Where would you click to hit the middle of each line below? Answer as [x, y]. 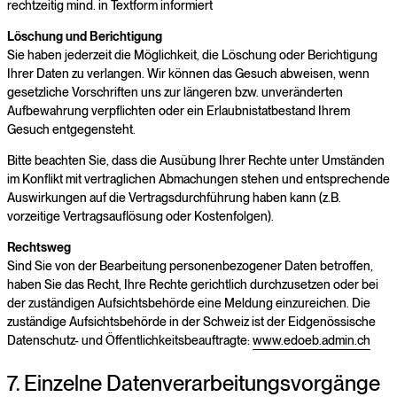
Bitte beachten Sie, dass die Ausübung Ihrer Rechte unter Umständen [196, 160]
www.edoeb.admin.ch [311, 340]
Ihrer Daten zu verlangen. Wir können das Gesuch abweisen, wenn [188, 73]
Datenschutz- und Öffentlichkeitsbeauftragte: [130, 340]
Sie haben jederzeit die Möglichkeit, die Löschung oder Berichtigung [192, 54]
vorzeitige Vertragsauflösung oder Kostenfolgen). [140, 216]
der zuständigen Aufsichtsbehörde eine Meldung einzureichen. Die [189, 303]
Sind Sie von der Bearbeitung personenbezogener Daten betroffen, [190, 265]
